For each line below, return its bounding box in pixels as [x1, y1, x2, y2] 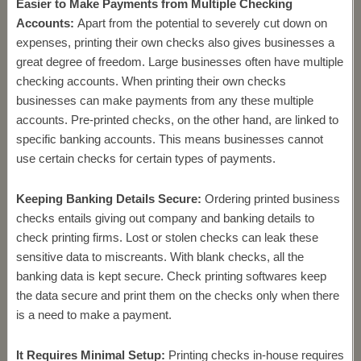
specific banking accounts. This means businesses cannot [15, 132, 323, 146]
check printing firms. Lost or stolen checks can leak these [15, 230, 318, 244]
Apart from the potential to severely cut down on [77, 16, 327, 30]
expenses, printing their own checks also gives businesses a [15, 35, 334, 49]
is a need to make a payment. [15, 308, 178, 322]
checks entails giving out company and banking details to [15, 211, 314, 225]
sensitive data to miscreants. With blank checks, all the [15, 250, 304, 263]
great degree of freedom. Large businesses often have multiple [15, 55, 343, 68]
